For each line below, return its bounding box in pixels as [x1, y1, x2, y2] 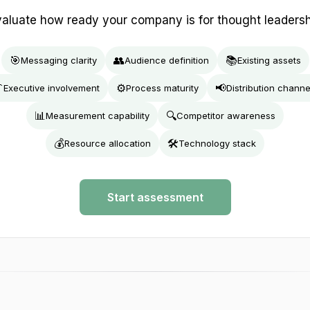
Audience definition [124, 54, 209, 66]
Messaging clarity [20, 54, 97, 66]
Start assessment [107, 190, 203, 204]
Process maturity [126, 82, 199, 93]
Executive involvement [3, 82, 100, 93]
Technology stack [179, 137, 256, 149]
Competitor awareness [176, 109, 275, 121]
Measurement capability [46, 109, 149, 121]
